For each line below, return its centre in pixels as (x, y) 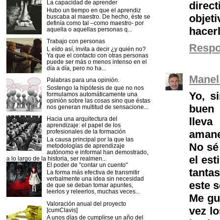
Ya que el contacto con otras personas (97, 55)
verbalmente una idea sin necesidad (95, 179)
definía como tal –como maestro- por (95, 23)
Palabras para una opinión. (83, 80)
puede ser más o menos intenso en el (96, 61)
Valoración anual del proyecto (86, 203)
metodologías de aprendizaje (85, 145)
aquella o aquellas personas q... (89, 29)
